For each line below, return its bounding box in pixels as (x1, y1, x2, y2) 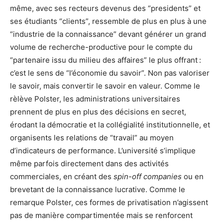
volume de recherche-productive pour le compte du (10, 42, 193, 52)
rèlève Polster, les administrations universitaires (10, 94, 180, 104)
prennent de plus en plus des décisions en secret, (10, 107, 186, 117)
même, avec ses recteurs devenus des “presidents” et (10, 3, 201, 13)
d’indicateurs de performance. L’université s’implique (10, 146, 196, 156)
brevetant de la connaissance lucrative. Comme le (10, 185, 185, 195)
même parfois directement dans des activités (10, 159, 169, 169)
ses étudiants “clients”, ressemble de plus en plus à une (10, 16, 207, 26)
